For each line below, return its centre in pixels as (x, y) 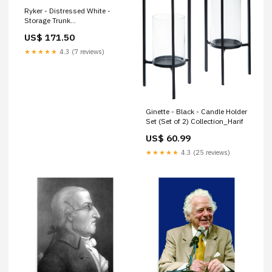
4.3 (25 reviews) (205, 153)
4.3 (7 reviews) (81, 52)
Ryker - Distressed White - (67, 11)
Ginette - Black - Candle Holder (196, 112)
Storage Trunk (47, 21)
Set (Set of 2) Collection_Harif (195, 121)
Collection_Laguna (55, 30)
